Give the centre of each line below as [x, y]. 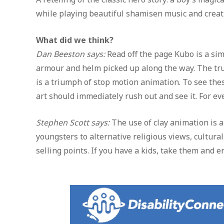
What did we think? [75, 40]
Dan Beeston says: [70, 54]
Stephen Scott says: [73, 122]
